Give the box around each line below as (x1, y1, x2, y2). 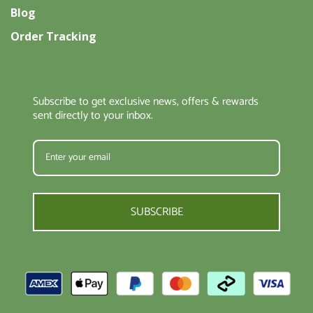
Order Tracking (10, 29, 96, 45)
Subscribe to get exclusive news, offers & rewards (33, 92, 259, 112)
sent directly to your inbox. (33, 106, 153, 126)
